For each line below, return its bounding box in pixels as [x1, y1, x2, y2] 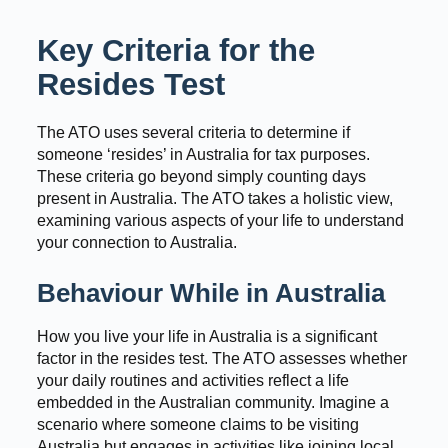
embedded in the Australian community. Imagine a [36, 394, 389, 412]
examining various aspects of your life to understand [36, 211, 404, 229]
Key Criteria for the [36, 33, 315, 69]
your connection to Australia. [36, 233, 237, 251]
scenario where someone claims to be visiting [36, 416, 359, 434]
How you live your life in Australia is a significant [36, 328, 377, 346]
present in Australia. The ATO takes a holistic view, [36, 189, 393, 207]
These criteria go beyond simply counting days [36, 167, 366, 185]
